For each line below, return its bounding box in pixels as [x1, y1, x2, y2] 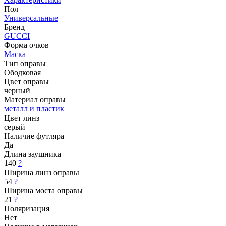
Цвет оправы [4, 77, 49, 86]
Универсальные [4, 13, 58, 22]
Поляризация [4, 204, 49, 213]
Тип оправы [4, 59, 46, 68]
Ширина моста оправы [4, 186, 83, 195]
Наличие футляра [4, 131, 64, 140]
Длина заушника [4, 149, 61, 158]
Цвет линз [4, 113, 39, 122]
